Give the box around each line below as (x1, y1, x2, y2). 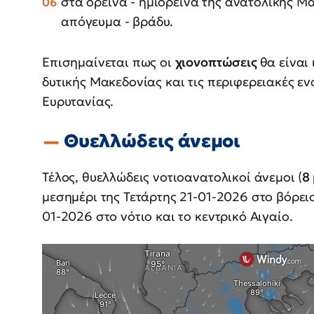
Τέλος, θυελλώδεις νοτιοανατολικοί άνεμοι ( (42, 168, 303, 185)
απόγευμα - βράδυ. (61, 13, 174, 29)
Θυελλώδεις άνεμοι (63, 129, 241, 152)
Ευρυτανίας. (42, 93, 114, 109)
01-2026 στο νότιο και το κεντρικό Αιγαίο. (42, 207, 293, 224)
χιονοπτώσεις (175, 53, 260, 70)
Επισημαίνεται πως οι (42, 53, 175, 70)
